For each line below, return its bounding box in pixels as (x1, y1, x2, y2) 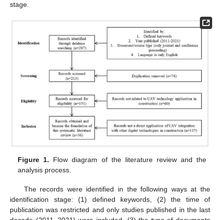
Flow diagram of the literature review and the (49, 156, 206, 164)
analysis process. (18, 166, 72, 174)
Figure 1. (18, 156, 50, 164)
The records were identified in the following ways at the (24, 185, 210, 193)
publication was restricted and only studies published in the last (10, 205, 210, 214)
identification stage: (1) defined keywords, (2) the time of (10, 195, 210, 203)
